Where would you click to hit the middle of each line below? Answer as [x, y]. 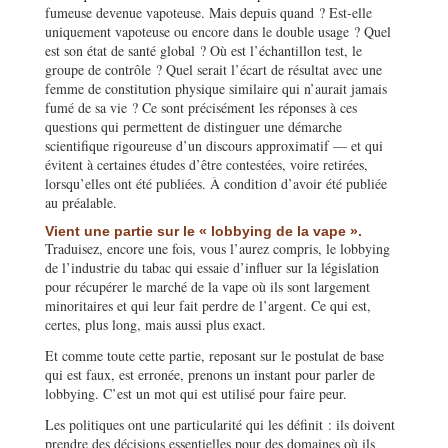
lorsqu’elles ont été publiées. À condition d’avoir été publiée [216, 183]
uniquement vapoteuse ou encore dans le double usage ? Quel [218, 31]
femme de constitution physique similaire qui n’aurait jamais [216, 88]
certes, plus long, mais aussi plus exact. [155, 324]
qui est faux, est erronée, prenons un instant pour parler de [210, 374]
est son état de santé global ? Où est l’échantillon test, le [203, 50]
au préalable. [81, 202]
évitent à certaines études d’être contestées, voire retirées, [206, 164]
